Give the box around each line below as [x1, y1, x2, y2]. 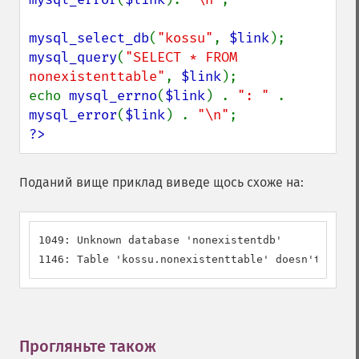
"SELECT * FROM [125, 49, 237, 66]
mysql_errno [69, 87, 157, 104]
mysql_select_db [29, 30, 149, 46]
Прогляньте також [19, 337, 156, 356]
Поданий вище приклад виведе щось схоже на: [19, 175, 304, 190]
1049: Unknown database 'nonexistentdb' [38, 234, 282, 246]
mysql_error [29, 107, 117, 123]
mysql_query [29, 49, 117, 66]
